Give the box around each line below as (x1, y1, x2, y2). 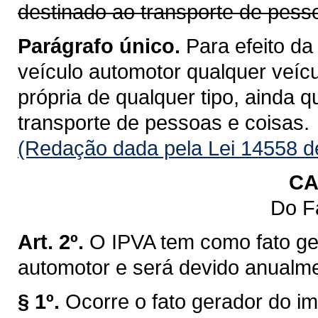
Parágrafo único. (18, 33, 180, 57)
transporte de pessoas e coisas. (18, 110, 309, 134)
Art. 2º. (18, 229, 84, 253)
